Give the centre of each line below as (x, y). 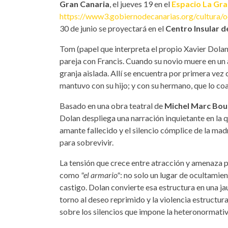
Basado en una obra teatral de (112, 105)
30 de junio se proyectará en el (112, 28)
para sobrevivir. (87, 142)
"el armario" (100, 175)
